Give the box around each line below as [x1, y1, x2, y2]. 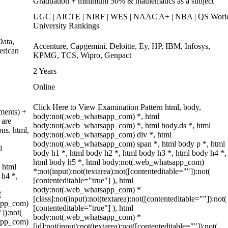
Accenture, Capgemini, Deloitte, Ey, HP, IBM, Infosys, [33, 42, 210, 50]
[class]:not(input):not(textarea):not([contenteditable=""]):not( [33, 194, 226, 203]
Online [33, 82, 55, 91]
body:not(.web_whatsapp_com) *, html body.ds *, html [33, 121, 211, 130]
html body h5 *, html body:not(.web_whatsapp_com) [33, 158, 204, 166]
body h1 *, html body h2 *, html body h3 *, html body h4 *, [33, 149, 226, 157]
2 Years [33, 67, 56, 75]
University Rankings [33, 21, 99, 30]
